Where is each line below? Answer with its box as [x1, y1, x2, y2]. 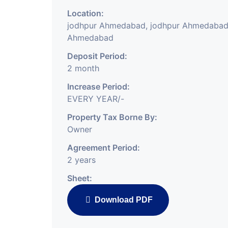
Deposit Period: [67, 51, 127, 61]
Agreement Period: [67, 142, 140, 153]
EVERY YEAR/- [67, 94, 124, 104]
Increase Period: [67, 81, 130, 92]
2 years [67, 155, 96, 165]
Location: [67, 8, 104, 18]
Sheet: [67, 173, 92, 183]
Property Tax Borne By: [67, 112, 157, 122]
